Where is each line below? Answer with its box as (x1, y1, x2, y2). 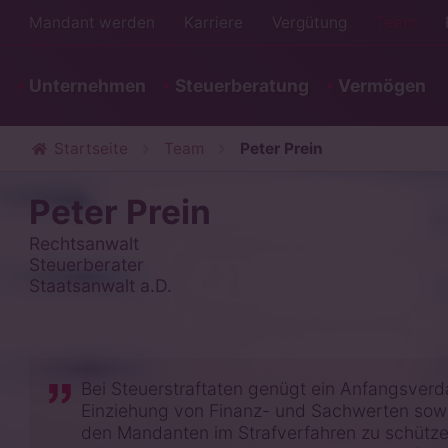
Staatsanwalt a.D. (28, 275, 172, 296)
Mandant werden (28, 13, 155, 32)
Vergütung (271, 13, 347, 32)
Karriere (183, 13, 243, 32)
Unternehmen (28, 75, 146, 96)
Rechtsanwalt (28, 233, 139, 254)
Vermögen (337, 75, 426, 96)
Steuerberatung (174, 75, 309, 96)
